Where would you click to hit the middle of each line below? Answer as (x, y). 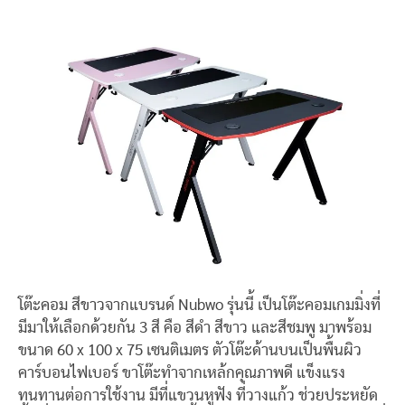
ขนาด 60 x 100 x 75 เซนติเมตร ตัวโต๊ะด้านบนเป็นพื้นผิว (190, 350)
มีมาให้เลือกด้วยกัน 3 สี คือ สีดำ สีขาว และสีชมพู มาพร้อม (195, 328)
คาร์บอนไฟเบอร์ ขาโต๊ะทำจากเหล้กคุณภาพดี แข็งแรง (182, 373)
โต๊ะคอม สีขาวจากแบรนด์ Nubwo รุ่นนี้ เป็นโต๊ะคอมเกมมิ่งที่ (199, 305)
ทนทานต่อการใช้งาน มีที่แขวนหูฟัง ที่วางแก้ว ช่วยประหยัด (198, 396)
